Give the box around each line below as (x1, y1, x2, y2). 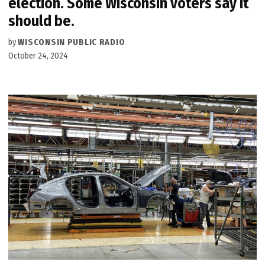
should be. (8, 11, 75, 30)
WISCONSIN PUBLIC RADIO (18, 37, 125, 47)
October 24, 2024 (8, 50, 69, 61)
